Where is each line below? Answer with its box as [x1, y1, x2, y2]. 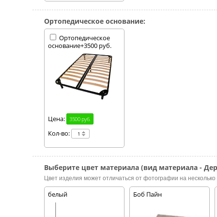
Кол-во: [48, 129, 72, 138]
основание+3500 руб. [48, 41, 112, 50]
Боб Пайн [133, 190, 162, 199]
